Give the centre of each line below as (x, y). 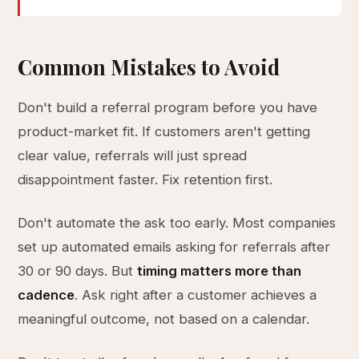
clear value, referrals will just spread (133, 155)
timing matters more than (220, 271)
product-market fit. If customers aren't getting (164, 131)
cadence (46, 295)
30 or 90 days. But (78, 271)
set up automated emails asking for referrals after (174, 247)
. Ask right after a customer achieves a (196, 295)
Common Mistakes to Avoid (149, 67)
